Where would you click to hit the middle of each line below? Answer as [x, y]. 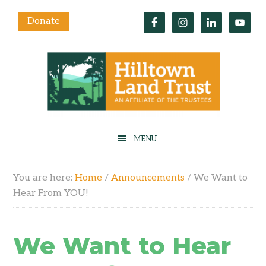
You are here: [44, 178]
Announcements [148, 178]
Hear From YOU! [51, 193]
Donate [44, 21]
